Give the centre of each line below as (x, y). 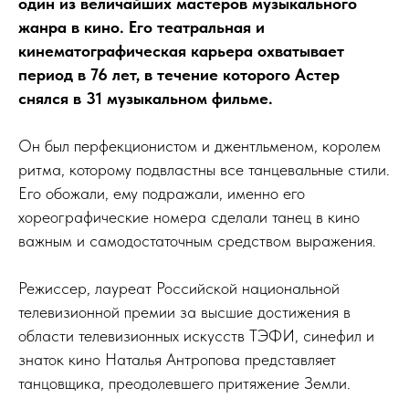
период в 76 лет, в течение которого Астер (179, 74)
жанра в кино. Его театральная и (142, 26)
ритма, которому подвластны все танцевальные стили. (204, 169)
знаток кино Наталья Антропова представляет (177, 359)
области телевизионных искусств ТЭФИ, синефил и (196, 335)
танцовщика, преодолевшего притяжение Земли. (184, 383)
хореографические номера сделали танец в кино (189, 216)
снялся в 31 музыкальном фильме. (146, 98)
